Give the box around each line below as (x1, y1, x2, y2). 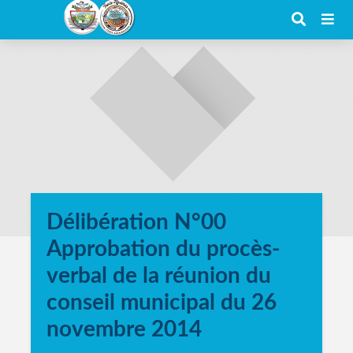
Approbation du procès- (46, 238, 280, 260)
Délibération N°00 (46, 211, 226, 233)
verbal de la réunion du (46, 265, 271, 287)
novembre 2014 (46, 318, 202, 340)
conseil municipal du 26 (46, 292, 277, 314)
